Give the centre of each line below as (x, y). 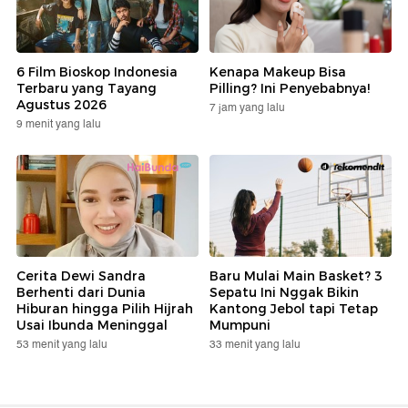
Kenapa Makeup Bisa (278, 71)
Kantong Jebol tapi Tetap (294, 309)
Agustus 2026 (61, 104)
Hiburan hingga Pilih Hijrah (105, 309)
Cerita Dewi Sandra (81, 276)
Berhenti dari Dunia (81, 293)
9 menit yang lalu (59, 124)
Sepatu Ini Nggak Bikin (284, 293)
